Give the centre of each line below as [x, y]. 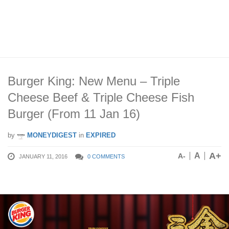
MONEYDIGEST [51, 135]
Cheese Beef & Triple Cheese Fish [101, 97]
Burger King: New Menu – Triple [94, 81]
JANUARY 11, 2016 [43, 156]
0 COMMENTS [106, 156]
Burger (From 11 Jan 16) [74, 114]
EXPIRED [101, 135]
